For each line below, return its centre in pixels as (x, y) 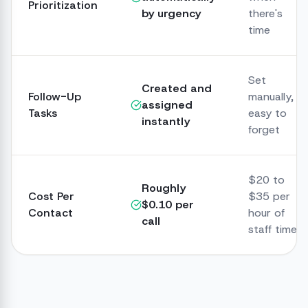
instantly (166, 121)
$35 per (269, 196)
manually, (271, 97)
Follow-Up (55, 97)
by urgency (171, 13)
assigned (167, 105)
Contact (51, 213)
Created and (177, 88)
